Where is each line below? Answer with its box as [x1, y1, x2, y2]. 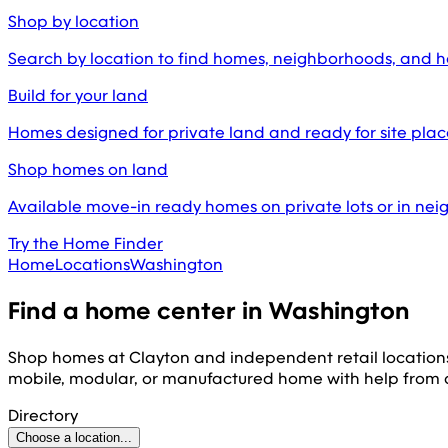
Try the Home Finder [8, 232, 163, 254]
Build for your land [8, 84, 148, 106]
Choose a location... [16, 429, 132, 445]
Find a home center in [8, 294, 269, 327]
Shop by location [8, 10, 139, 32]
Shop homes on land [8, 158, 168, 180]
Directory [8, 404, 78, 426]
